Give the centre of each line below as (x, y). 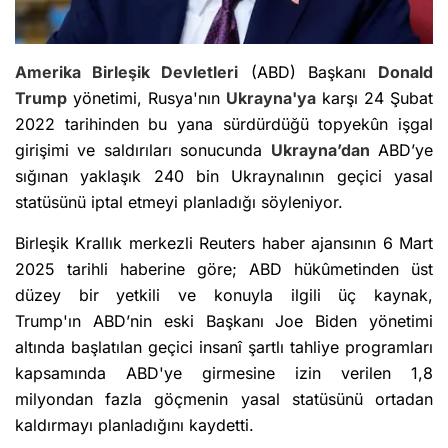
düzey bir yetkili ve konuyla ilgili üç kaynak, (224, 295)
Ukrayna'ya (271, 98)
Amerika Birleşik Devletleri (127, 72)
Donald (406, 72)
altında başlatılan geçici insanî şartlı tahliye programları (224, 347)
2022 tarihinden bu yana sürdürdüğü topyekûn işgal (224, 124)
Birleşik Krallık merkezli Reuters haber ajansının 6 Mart (224, 243)
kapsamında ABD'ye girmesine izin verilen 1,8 (224, 373)
